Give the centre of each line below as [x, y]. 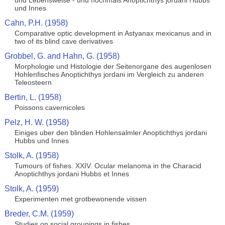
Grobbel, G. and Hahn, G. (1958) [62, 56]
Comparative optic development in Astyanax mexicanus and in [113, 33]
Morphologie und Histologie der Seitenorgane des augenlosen [113, 66]
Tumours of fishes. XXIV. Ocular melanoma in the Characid [108, 166]
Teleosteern [33, 82]
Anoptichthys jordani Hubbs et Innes [72, 174]
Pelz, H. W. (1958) [36, 122]
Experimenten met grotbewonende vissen [80, 199]
